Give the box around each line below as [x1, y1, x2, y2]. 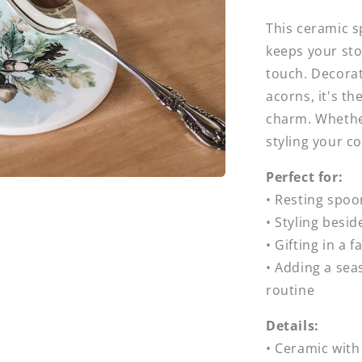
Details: [266, 317, 319, 335]
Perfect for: [266, 168, 343, 187]
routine [266, 281, 315, 300]
